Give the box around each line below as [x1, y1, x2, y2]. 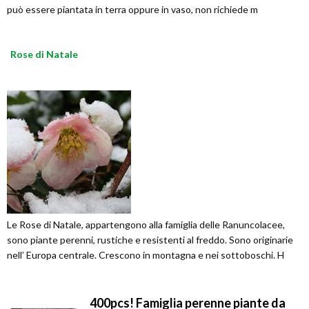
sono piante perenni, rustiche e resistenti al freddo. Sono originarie [7, 234, 293, 246]
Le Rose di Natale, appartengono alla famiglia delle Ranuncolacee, [7, 219, 285, 230]
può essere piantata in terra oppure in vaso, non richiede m [7, 3, 258, 15]
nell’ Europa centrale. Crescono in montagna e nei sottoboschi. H [7, 249, 284, 261]
